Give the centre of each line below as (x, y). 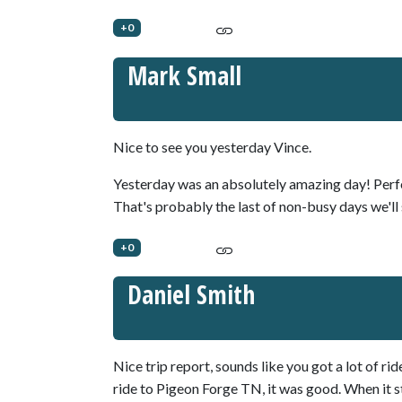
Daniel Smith (191, 295)
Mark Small (184, 75)
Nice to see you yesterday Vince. (212, 146)
